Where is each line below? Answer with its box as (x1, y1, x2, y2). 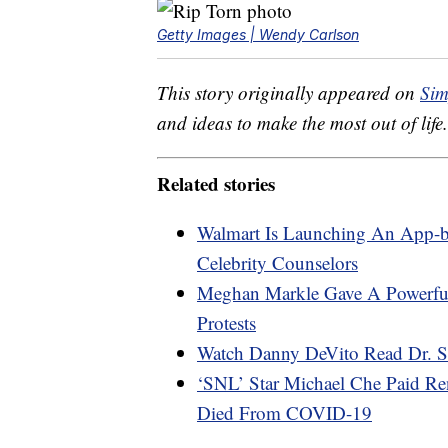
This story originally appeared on (157, 80, 420, 106)
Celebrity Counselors (197, 249, 358, 275)
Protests (197, 309, 256, 335)
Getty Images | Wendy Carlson (157, 26, 359, 44)
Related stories (157, 169, 275, 197)
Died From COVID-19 (197, 399, 372, 425)
